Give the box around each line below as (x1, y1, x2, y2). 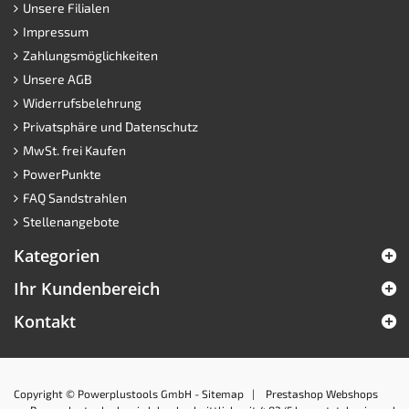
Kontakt (14, 309, 76, 332)
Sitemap (202, 386, 244, 400)
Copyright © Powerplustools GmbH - (14, 386, 202, 400)
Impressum (23, 23, 89, 39)
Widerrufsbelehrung (23, 94, 142, 110)
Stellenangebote (23, 213, 120, 229)
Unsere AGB (23, 70, 92, 87)
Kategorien (14, 244, 100, 267)
